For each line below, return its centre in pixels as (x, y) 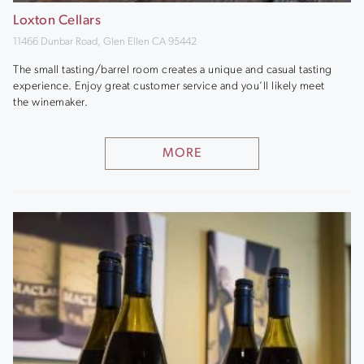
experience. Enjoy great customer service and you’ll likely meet (169, 86)
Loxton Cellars (57, 21)
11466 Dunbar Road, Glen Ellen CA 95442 (105, 42)
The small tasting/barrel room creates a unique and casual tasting (173, 70)
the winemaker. (50, 102)
